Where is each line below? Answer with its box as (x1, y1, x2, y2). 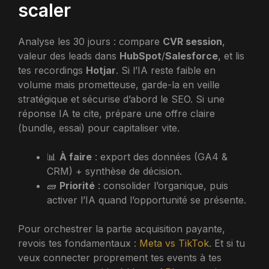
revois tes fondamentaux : (18, 237, 139, 249)
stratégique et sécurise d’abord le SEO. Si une (18, 92, 225, 105)
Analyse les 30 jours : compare (18, 35, 163, 47)
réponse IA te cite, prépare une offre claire (18, 107, 215, 119)
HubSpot (119, 49, 162, 62)
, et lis (218, 49, 244, 62)
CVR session (163, 35, 222, 47)
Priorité (59, 179, 95, 192)
